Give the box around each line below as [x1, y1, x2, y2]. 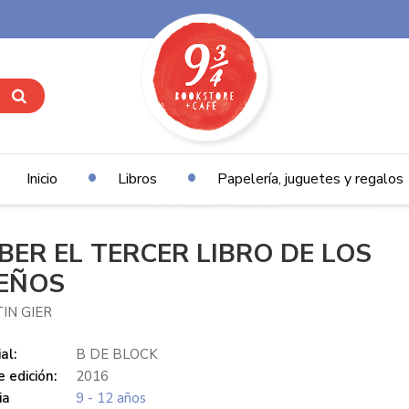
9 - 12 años [75, 389, 146, 407]
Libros [117, 169, 157, 189]
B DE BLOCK [75, 345, 158, 363]
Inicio [26, 169, 58, 189]
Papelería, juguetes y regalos [216, 169, 404, 189]
